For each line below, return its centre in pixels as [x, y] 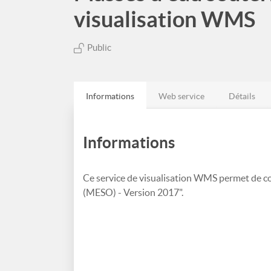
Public [99, 47]
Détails [242, 96]
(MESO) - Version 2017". [133, 192]
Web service [181, 96]
